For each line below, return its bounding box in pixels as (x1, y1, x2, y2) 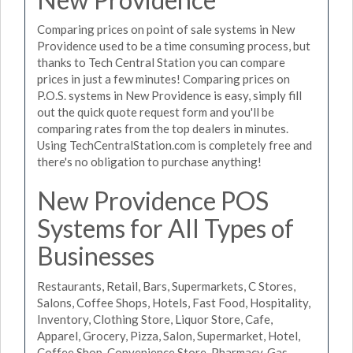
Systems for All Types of (37, 213, 294, 243)
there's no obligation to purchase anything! (37, 154, 262, 169)
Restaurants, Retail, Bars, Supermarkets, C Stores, (37, 278, 295, 293)
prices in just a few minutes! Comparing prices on (37, 72, 290, 86)
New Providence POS (37, 185, 269, 216)
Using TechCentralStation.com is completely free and (37, 138, 312, 152)
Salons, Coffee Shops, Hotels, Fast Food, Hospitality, (37, 295, 310, 310)
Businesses (37, 240, 154, 271)
